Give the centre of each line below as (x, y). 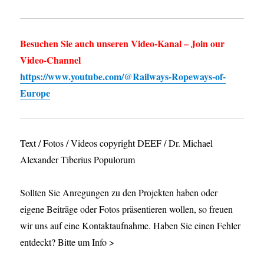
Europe (35, 93)
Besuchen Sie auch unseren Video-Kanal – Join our (123, 44)
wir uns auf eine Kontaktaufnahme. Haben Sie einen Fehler (131, 226)
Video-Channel (51, 60)
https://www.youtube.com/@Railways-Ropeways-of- (123, 77)
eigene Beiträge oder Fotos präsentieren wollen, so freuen (127, 209)
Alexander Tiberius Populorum (78, 160)
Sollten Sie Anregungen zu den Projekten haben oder (119, 193)
